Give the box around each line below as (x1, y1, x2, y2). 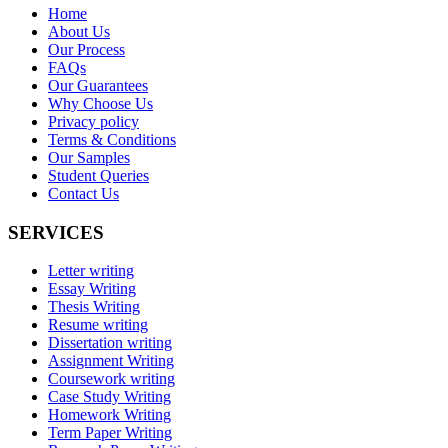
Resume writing (48, 316, 148, 334)
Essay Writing (48, 280, 136, 298)
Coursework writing (48, 370, 175, 388)
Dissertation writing (48, 334, 172, 352)
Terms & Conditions (48, 130, 176, 148)
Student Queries (48, 166, 149, 184)
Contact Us (48, 184, 119, 202)
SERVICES (8, 221, 104, 243)
